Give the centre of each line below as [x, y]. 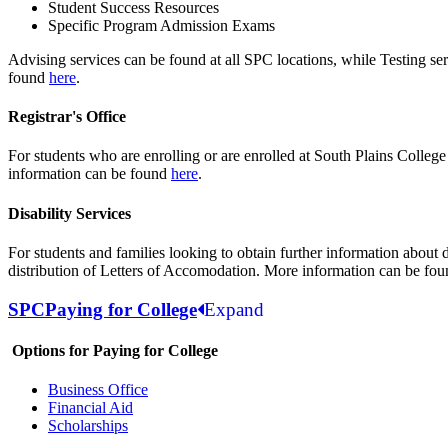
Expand [234, 309]
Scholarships [88, 426]
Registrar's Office [67, 117]
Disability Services [69, 213]
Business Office [98, 390]
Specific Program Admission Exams [161, 25]
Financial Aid [90, 408]
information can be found [89, 174]
